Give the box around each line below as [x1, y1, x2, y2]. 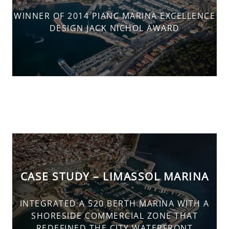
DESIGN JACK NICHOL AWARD [49, 22, 180, 34]
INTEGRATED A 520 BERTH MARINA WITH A [19, 197, 210, 209]
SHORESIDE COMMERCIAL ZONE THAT [31, 210, 198, 221]
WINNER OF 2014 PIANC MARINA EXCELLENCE [14, 10, 215, 22]
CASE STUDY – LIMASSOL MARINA [20, 169, 209, 184]
